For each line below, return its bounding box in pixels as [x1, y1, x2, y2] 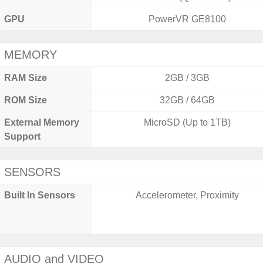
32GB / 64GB [160, 95, 215, 105]
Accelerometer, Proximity [136, 190, 240, 200]
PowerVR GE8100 [149, 14, 227, 24]
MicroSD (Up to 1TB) [144, 117, 231, 127]
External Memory [4, 117, 79, 127]
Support [4, 131, 41, 141]
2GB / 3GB [165, 73, 210, 83]
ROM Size [4, 95, 47, 105]
